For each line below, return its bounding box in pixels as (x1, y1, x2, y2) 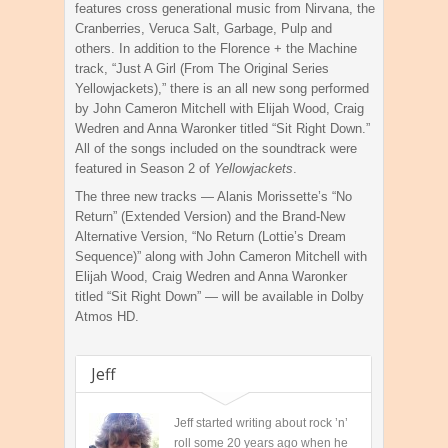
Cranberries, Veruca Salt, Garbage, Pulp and (75, 21, 332, 37)
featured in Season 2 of (75, 161, 214, 177)
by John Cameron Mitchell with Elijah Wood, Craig (75, 101, 364, 117)
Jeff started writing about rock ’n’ (174, 416, 348, 431)
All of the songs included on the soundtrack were (75, 141, 357, 157)
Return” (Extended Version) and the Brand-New (75, 209, 345, 225)
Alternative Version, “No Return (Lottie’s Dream (75, 229, 346, 245)
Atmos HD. (75, 309, 139, 325)
